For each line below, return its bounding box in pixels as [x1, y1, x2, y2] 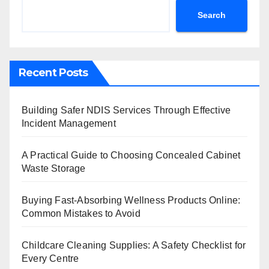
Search [198, 10, 226, 20]
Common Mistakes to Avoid [22, 208, 141, 219]
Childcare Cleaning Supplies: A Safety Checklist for [22, 240, 246, 250]
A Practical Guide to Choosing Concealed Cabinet [22, 150, 241, 160]
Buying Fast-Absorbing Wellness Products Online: [22, 195, 241, 205]
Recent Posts [19, 65, 88, 79]
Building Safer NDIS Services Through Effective [22, 104, 231, 115]
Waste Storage [22, 163, 86, 174]
